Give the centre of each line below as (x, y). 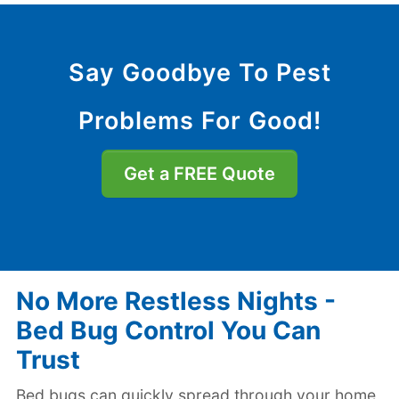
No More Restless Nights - (175, 301)
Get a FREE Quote (199, 174)
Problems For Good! (199, 121)
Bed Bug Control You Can (168, 330)
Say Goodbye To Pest (199, 73)
